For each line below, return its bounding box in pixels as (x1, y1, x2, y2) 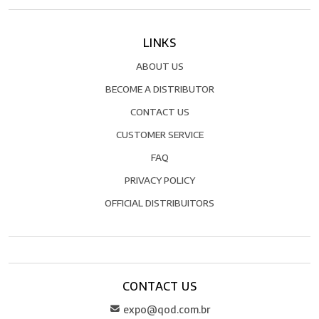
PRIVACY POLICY (124, 174, 195, 187)
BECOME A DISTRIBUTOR (105, 83, 214, 95)
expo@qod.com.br (123, 303, 210, 316)
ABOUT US (135, 60, 184, 73)
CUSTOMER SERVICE (115, 128, 204, 141)
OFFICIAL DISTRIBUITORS (105, 197, 214, 209)
